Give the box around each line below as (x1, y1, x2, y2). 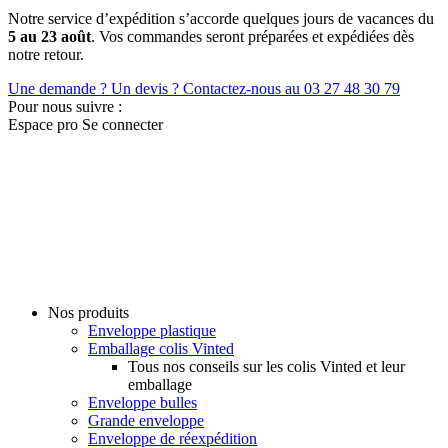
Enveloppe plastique (88, 322, 216, 340)
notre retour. (8, 46, 84, 64)
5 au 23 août (8, 28, 91, 46)
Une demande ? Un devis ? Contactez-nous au (8, 80, 304, 98)
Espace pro (8, 116, 78, 134)
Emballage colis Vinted (88, 340, 234, 358)
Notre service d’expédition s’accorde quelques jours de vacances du (8, 10, 434, 28)
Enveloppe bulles (88, 394, 197, 412)
